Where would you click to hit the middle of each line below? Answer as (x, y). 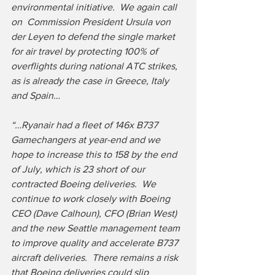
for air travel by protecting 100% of (86, 51)
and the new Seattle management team (97, 228)
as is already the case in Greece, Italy (91, 80)
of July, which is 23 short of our (79, 169)
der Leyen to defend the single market (94, 36)
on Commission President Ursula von (92, 21)
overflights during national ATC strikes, (95, 66)
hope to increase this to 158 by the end (95, 154)
